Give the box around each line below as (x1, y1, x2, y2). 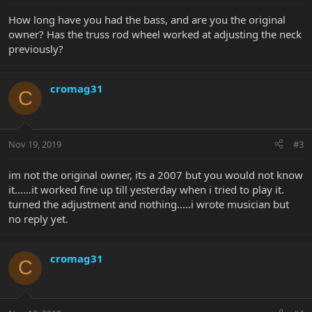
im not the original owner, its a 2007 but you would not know (8, 167, 303, 182)
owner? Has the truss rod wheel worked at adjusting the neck (8, 27, 302, 42)
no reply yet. (8, 211, 68, 226)
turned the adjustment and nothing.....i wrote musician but (8, 196, 289, 211)
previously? (8, 42, 63, 56)
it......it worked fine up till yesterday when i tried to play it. (8, 182, 284, 196)
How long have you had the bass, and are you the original (8, 13, 286, 27)
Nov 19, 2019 (8, 137, 61, 150)
